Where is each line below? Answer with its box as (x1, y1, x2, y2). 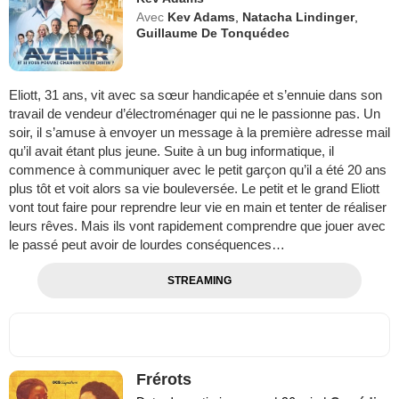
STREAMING (167, 273, 232, 287)
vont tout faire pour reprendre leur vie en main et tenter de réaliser (9, 199, 387, 215)
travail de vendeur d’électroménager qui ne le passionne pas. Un (9, 105, 380, 121)
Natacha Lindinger (242, 10, 355, 24)
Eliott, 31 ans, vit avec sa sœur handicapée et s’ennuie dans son (9, 86, 382, 102)
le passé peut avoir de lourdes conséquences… (9, 236, 285, 252)
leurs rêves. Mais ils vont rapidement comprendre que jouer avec (9, 217, 386, 233)
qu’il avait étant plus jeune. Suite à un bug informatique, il (9, 142, 334, 159)
